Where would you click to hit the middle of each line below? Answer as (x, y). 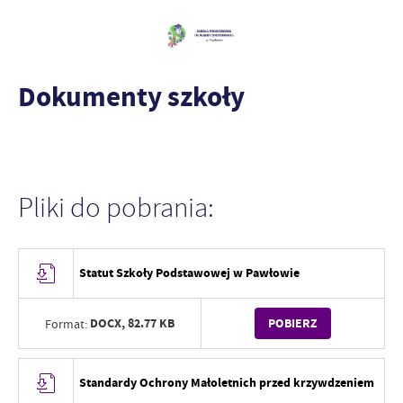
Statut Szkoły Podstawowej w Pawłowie (190, 273)
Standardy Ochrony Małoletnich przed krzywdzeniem (227, 383)
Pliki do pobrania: (116, 208)
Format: (67, 323)
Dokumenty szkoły (131, 97)
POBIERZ (293, 323)
